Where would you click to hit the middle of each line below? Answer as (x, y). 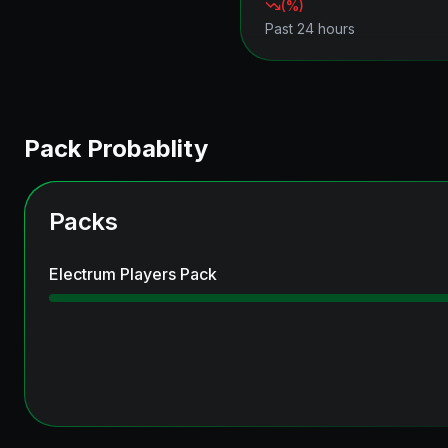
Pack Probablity (116, 148)
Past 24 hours (310, 28)
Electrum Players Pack (133, 274)
